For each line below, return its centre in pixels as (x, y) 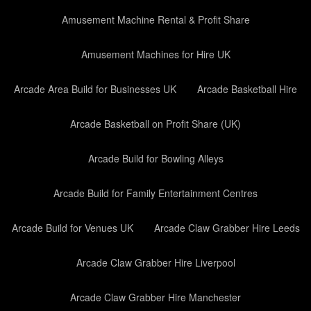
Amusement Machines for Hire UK (155, 54)
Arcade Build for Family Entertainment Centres (155, 193)
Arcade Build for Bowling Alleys (155, 158)
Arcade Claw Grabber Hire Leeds (227, 228)
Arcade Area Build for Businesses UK (95, 89)
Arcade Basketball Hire (247, 89)
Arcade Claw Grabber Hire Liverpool (155, 262)
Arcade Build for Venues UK (72, 228)
